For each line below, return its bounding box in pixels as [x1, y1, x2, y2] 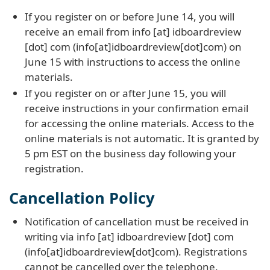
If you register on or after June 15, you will [24, 86, 226, 101]
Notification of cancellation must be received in [24, 215, 249, 229]
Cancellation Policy [9, 187, 155, 209]
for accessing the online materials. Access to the [24, 116, 254, 131]
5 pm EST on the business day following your [24, 146, 236, 161]
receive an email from [24, 24, 132, 39]
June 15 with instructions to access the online [24, 54, 240, 69]
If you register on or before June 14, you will [24, 9, 234, 24]
